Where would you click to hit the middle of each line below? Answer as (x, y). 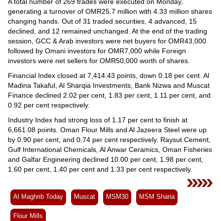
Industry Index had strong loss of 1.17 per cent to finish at (98, 120)
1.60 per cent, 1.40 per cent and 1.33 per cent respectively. (100, 169)
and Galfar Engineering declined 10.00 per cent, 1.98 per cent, (106, 159)
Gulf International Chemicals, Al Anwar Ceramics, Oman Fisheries (110, 149)
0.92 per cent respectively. (49, 105)
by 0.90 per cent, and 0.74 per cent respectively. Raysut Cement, (109, 139)
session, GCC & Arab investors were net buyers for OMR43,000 (107, 41)
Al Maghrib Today (38, 196)
